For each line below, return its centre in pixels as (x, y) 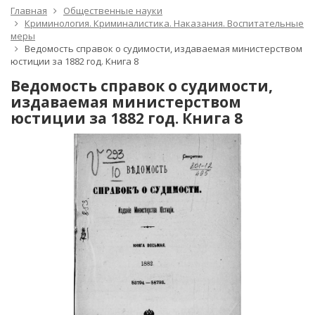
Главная (29, 11)
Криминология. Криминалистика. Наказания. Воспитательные (164, 23)
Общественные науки (113, 11)
